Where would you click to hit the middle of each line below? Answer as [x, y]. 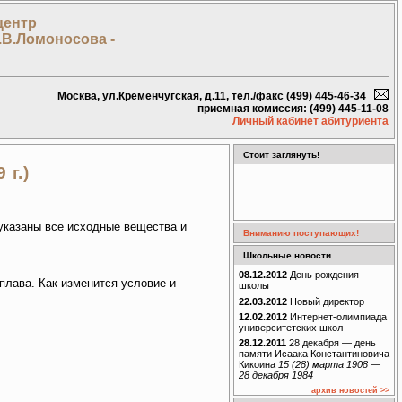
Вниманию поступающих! [301, 233]
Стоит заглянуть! [281, 155]
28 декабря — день [331, 343]
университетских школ [291, 327]
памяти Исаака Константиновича [314, 354]
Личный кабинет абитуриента [310, 121]
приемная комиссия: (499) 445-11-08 [296, 108]
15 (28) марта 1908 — [329, 365]
